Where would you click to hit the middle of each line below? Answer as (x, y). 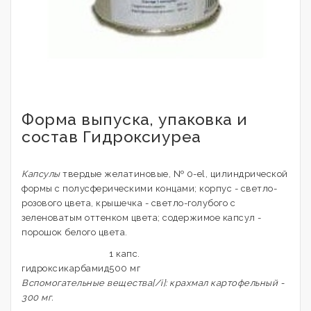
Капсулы (41, 174)
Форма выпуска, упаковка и (135, 119)
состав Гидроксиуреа (111, 136)
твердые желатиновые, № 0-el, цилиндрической (174, 174)
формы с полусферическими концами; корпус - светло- (149, 188)
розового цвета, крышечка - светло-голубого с (128, 203)
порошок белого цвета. (75, 232)
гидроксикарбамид (65, 268)
